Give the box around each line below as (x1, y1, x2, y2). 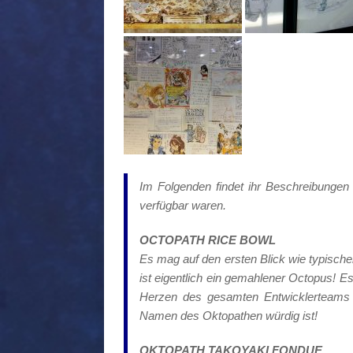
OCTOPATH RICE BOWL (139, 233, 276, 247)
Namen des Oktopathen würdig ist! (139, 309, 318, 323)
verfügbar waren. (139, 199, 226, 213)
